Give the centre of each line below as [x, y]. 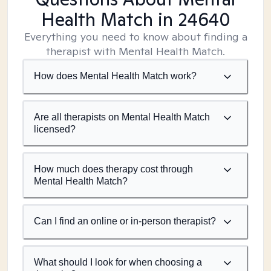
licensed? [55, 129]
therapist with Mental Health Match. [135, 51]
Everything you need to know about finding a [135, 37]
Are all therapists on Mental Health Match [122, 117]
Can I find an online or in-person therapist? [125, 221]
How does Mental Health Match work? [115, 76]
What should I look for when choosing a [118, 262]
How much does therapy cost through [113, 169]
